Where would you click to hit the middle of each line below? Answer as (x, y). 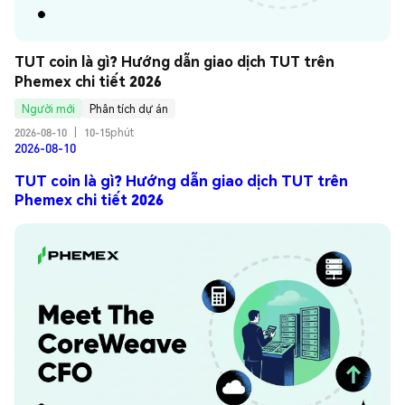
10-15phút (109, 133)
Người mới (48, 108)
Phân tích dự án (129, 108)
